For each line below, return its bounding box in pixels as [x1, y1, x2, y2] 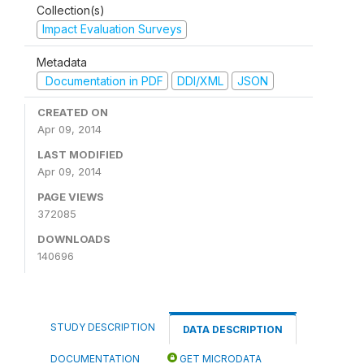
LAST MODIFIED [37, 148, 123, 161]
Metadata [37, 54, 87, 69]
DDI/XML [176, 73, 223, 88]
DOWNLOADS [37, 232, 110, 245]
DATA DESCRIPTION [183, 323, 283, 336]
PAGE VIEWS [37, 190, 104, 203]
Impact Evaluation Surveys [41, 22, 182, 36]
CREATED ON [37, 106, 108, 119]
